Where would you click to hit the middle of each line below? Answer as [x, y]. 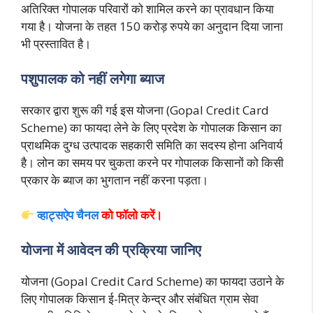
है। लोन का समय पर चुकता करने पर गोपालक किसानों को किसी [152, 162]
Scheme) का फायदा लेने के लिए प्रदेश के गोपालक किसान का [151, 127]
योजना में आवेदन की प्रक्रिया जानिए [111, 249]
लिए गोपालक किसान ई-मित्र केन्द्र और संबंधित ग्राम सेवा [140, 298]
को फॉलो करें [127, 215]
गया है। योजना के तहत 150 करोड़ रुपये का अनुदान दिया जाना [152, 27]
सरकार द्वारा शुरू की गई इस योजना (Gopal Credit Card [145, 110]
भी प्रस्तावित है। [56, 44]
